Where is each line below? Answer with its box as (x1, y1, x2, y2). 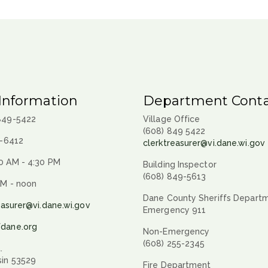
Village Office (143, 114, 200, 124)
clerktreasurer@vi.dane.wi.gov (143, 138, 265, 148)
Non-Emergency (143, 226, 210, 236)
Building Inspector (143, 159, 217, 169)
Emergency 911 (143, 205, 206, 215)
